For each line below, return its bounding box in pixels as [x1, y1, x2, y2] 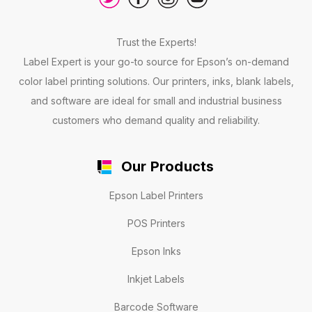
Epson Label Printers [109, 189, 203, 202]
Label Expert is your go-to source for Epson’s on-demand [23, 55, 289, 68]
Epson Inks [131, 245, 181, 258]
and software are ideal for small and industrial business [30, 94, 282, 107]
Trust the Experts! [116, 36, 196, 48]
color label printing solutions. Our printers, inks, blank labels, [18, 75, 294, 87]
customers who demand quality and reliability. [52, 114, 260, 126]
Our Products [120, 157, 214, 175]
